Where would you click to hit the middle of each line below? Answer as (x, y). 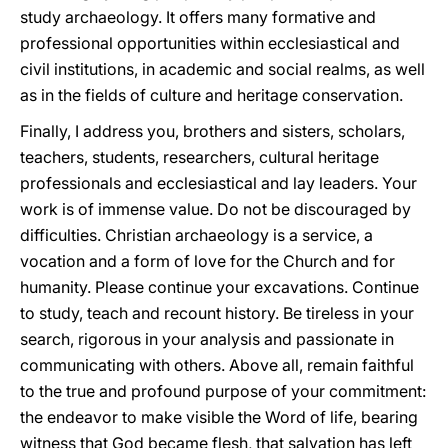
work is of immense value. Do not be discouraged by (215, 209)
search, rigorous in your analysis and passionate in (207, 339)
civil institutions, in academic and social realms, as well (222, 69)
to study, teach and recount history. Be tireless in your (217, 313)
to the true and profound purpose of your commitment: (223, 391)
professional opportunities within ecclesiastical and (210, 43)
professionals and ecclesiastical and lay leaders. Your (218, 183)
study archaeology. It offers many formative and (198, 17)
